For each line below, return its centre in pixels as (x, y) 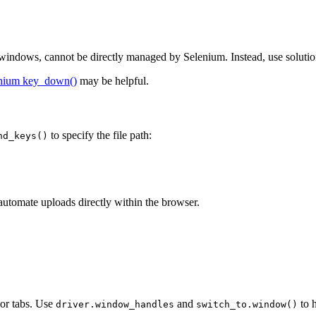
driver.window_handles (115, 305)
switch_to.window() (247, 305)
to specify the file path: (100, 135)
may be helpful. (113, 80)
